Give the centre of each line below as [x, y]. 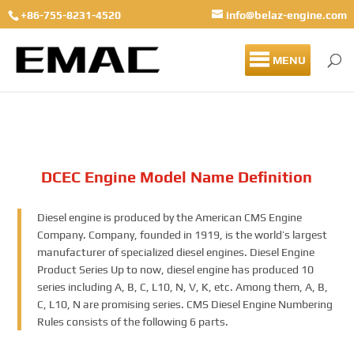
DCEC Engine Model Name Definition [177, 177]
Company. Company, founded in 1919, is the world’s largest [183, 235]
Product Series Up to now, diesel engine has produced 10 [176, 270]
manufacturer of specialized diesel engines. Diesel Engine [176, 252]
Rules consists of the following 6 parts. [133, 322]
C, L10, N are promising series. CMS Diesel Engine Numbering [185, 305]
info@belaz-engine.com [287, 15]
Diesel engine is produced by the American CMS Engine [170, 218]
